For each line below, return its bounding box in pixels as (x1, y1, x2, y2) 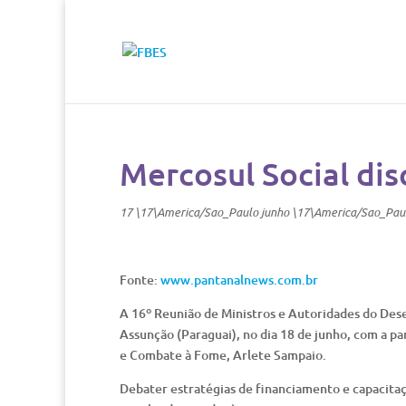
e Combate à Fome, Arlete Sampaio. (120, 346, 326, 363)
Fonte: (120, 271, 160, 288)
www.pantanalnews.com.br (160, 271, 318, 288)
